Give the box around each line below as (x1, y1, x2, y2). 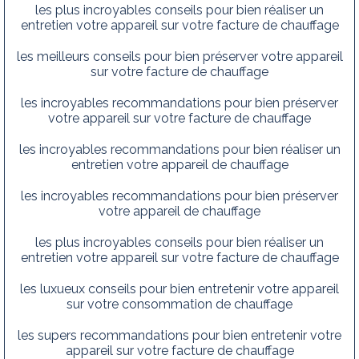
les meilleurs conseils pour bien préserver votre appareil (16, 48, 343, 64)
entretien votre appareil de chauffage (71, 156, 288, 172)
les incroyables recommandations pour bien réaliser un (18, 141, 341, 157)
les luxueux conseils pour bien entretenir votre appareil (20, 280, 339, 296)
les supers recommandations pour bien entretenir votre (18, 327, 341, 343)
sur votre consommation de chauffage (67, 296, 292, 312)
